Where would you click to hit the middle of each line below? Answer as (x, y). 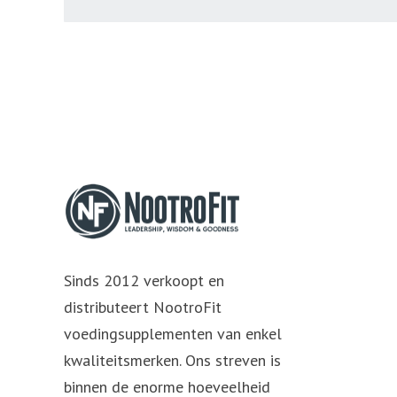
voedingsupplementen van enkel (173, 334)
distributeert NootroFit (143, 307)
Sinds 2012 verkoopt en (144, 281)
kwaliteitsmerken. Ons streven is (172, 361)
